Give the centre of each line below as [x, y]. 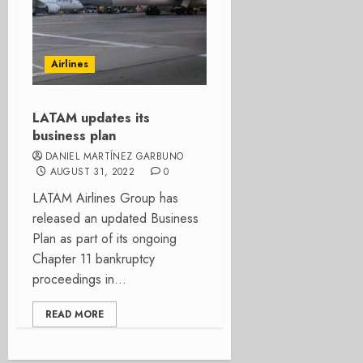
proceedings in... [79, 279]
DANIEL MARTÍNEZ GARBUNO [115, 156]
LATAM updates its [91, 118]
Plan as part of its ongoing [105, 239]
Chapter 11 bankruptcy [94, 259]
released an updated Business [115, 218]
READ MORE [75, 314]
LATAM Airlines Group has [105, 198]
